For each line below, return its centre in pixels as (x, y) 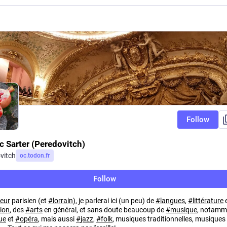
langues (173, 201)
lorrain (63, 201)
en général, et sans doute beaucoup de (104, 210)
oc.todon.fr (35, 156)
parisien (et (29, 201)
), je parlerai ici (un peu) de (114, 201)
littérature (208, 201)
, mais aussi (57, 219)
